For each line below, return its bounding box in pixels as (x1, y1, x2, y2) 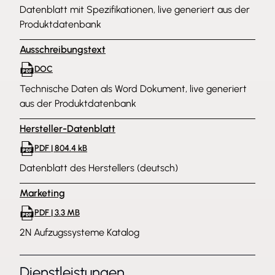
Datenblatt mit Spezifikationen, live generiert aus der (20, 4, 250, 15)
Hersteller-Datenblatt (20, 123, 115, 134)
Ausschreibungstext (20, 44, 106, 55)
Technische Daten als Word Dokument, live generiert (20, 83, 247, 95)
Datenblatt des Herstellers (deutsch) (20, 162, 178, 174)
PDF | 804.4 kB (34, 143, 87, 153)
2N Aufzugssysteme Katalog (20, 227, 139, 238)
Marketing (20, 187, 65, 199)
